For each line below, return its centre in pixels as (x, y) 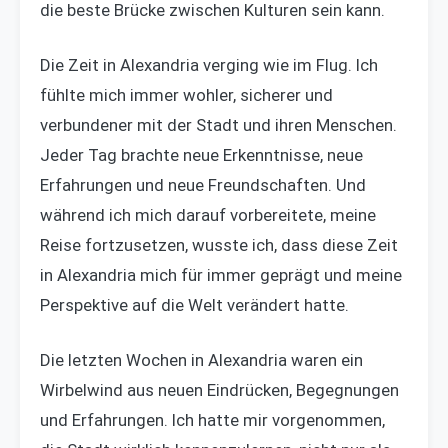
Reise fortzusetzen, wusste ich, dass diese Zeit (219, 244)
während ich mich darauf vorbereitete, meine (208, 214)
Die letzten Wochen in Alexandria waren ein (201, 360)
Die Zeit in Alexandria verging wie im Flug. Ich (209, 64)
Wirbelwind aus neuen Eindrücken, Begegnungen (219, 390)
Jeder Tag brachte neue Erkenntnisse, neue (201, 154)
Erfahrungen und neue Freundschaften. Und (203, 184)
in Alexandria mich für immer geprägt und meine (221, 274)
